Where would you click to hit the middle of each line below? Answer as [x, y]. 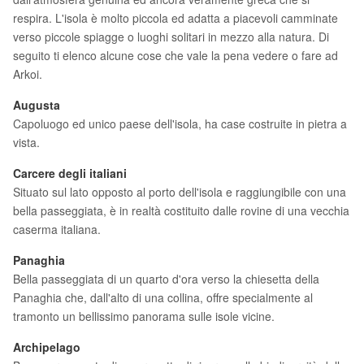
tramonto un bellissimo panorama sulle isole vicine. [144, 316]
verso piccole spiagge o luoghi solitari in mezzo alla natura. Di [171, 37]
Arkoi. [28, 74]
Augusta [37, 105]
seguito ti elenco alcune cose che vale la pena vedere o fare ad [175, 55]
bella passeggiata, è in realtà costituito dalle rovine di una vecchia [181, 210]
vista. [26, 142]
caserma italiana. [57, 229]
